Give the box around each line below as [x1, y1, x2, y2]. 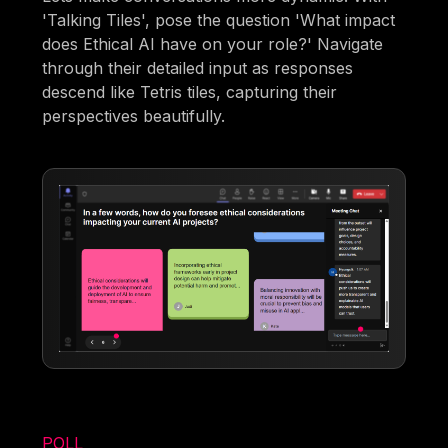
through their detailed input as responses [42, 58, 354, 79]
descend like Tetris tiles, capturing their [42, 82, 338, 103]
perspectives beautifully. [42, 106, 226, 127]
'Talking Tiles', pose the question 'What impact [42, 10, 396, 31]
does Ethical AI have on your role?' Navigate [42, 34, 384, 55]
